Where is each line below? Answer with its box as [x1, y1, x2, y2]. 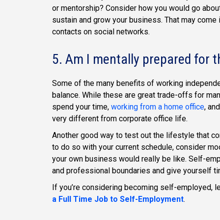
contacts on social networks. [52, 27, 150, 36]
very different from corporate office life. [52, 114, 188, 123]
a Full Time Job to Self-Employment [52, 194, 184, 204]
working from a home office [111, 102, 204, 111]
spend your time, [52, 102, 111, 111]
